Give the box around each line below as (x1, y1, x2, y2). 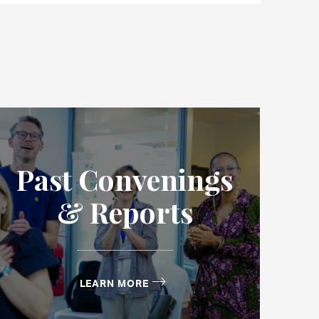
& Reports (56, 192, 193, 231)
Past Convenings (16, 159, 234, 198)
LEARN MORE (79, 276, 149, 289)
